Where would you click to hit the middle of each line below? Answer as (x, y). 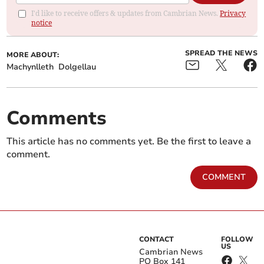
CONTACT (156, 240)
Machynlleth (30, 67)
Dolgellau (77, 67)
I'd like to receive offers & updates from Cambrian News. (126, 14)
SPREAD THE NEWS (221, 53)
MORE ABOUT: (33, 55)
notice (42, 23)
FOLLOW (237, 240)
